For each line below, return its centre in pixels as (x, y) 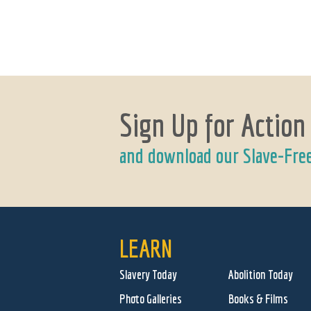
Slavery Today (148, 275)
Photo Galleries (151, 299)
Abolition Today (261, 275)
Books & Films (258, 299)
